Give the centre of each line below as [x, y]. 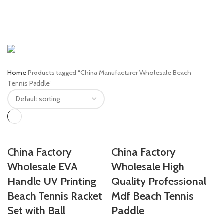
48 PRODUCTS [64, 40]
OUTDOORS [25, 40]
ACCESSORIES [77, 48]
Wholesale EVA [43, 167]
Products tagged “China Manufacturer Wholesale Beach [109, 73]
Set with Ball [36, 210]
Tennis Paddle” [29, 83]
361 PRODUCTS [137, 32]
